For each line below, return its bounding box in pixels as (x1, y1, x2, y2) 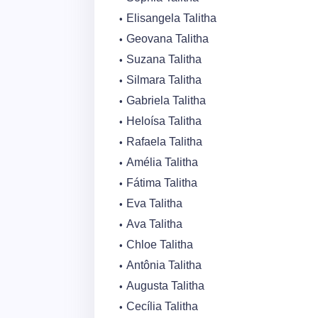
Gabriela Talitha (126, 94, 206, 106)
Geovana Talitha (126, 33, 209, 45)
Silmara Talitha (126, 74, 202, 86)
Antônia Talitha (126, 259, 202, 271)
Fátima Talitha (126, 177, 197, 189)
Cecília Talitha (126, 300, 198, 312)
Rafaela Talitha (126, 136, 202, 148)
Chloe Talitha (126, 238, 193, 251)
